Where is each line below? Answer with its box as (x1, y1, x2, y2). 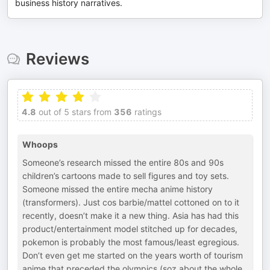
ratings (132, 107, 162, 117)
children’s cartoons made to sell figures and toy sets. (22, 171, 229, 181)
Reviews (25, 49, 89, 68)
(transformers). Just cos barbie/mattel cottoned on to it (22, 197, 239, 207)
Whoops (22, 139, 58, 149)
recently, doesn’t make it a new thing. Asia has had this (22, 210, 239, 221)
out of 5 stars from (36, 107, 111, 117)
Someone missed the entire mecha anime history (22, 184, 213, 194)
